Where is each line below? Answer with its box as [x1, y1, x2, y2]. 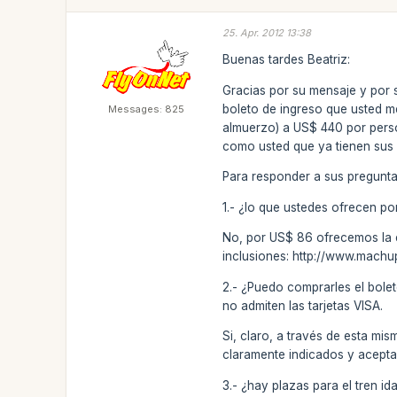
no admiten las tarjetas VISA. [222, 298, 384, 313]
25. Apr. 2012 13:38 [222, 26, 312, 39]
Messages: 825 [108, 102, 185, 115]
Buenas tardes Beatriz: [222, 52, 351, 66]
